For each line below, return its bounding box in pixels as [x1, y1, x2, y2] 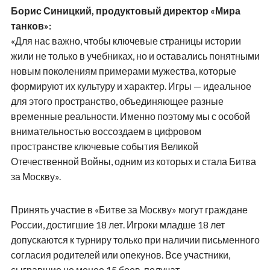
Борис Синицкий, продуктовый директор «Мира [10, 4, 240, 16]
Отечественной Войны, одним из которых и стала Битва [10, 155, 256, 167]
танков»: [10, 19, 51, 31]
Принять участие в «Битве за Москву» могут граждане [10, 203, 248, 215]
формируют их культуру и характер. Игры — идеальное [10, 80, 251, 92]
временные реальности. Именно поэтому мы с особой [10, 110, 250, 122]
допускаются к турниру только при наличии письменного [10, 233, 260, 245]
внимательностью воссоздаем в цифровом [10, 125, 201, 137]
